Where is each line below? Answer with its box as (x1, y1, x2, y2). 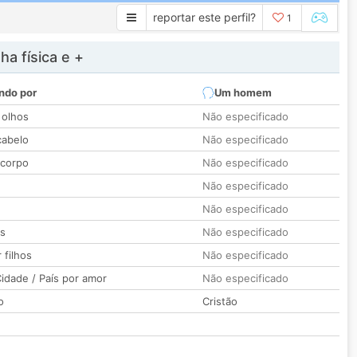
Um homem (214, 86, 272, 100)
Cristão (202, 295, 237, 308)
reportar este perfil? (153, 10, 256, 24)
